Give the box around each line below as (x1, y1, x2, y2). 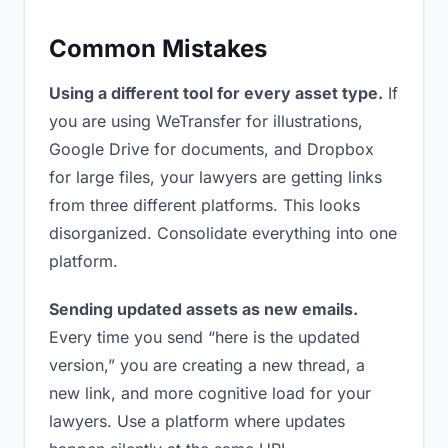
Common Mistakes (49, 34, 267, 63)
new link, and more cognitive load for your (49, 383, 371, 403)
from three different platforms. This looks (49, 195, 360, 215)
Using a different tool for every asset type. (49, 83, 383, 103)
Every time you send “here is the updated (49, 327, 360, 347)
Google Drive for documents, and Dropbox (49, 139, 374, 159)
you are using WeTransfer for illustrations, (49, 111, 363, 131)
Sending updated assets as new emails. (49, 299, 358, 319)
